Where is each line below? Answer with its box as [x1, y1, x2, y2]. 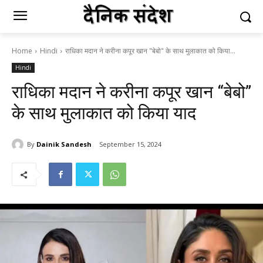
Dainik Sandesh [36, 139, 92, 149]
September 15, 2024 [99, 140, 161, 149]
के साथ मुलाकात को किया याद [12, 103, 196, 123]
